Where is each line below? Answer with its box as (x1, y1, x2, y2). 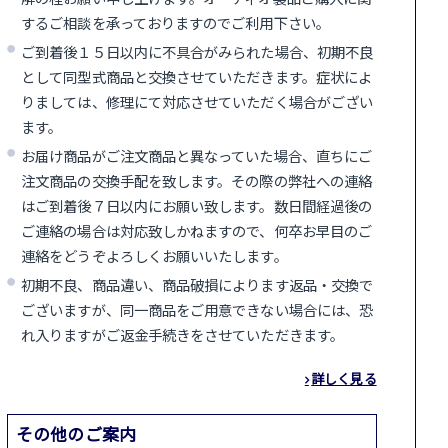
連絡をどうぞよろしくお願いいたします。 (21, 244, 288, 266)
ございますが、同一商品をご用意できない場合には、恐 (21, 298, 374, 320)
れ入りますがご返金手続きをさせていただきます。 (21, 323, 344, 345)
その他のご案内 (16, 420, 136, 446)
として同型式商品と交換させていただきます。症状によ (21, 65, 373, 87)
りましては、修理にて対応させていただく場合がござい (21, 90, 374, 112)
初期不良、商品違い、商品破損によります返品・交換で (21, 273, 374, 295)
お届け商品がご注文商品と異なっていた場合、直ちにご (21, 144, 373, 166)
